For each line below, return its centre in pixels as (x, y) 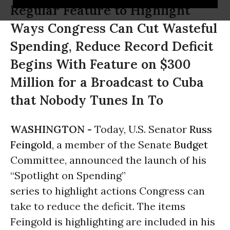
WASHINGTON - (52, 129)
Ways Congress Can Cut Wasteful (114, 28)
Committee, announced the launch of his (108, 160)
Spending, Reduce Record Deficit (112, 46)
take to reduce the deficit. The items (98, 206)
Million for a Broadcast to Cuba (107, 82)
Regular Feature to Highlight (100, 10)
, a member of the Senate (113, 145)
